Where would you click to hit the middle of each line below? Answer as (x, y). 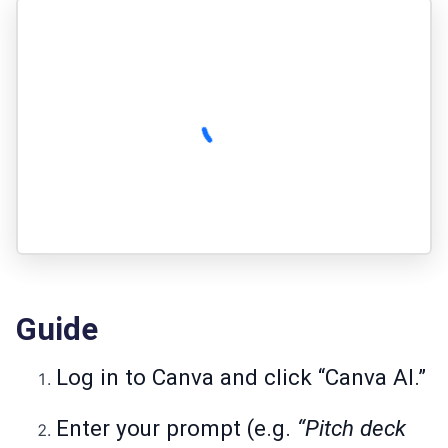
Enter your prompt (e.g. (176, 428)
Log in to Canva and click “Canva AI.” (241, 377)
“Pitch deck (351, 428)
